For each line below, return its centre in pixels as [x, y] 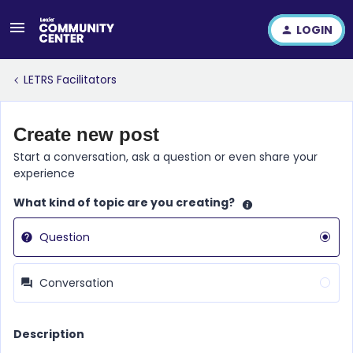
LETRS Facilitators [70, 80]
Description [49, 334]
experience [44, 173]
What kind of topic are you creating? [124, 203]
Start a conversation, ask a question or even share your [165, 157]
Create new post [86, 134]
